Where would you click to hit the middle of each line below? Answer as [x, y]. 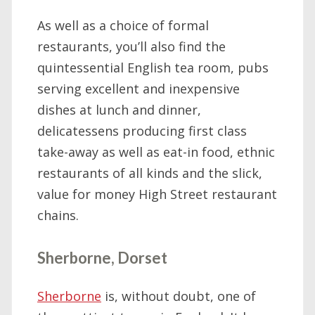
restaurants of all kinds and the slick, [150, 173]
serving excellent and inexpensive [139, 89]
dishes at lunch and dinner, [119, 110]
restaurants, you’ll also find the [131, 47]
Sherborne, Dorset [102, 258]
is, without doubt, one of [179, 296]
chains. [58, 216]
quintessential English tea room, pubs [153, 68]
